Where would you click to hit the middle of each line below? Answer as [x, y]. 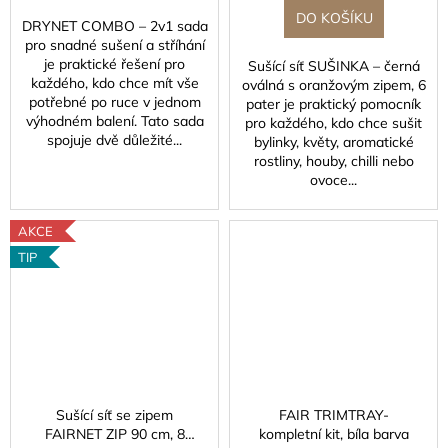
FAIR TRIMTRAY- [333, 415]
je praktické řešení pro [114, 64]
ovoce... [333, 180]
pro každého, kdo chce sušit [333, 123]
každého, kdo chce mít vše [114, 83]
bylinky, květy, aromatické [333, 142]
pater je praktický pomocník [333, 104]
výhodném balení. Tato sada [114, 121]
